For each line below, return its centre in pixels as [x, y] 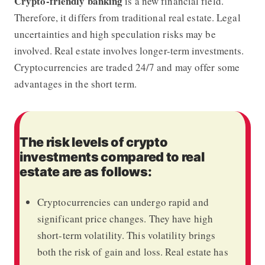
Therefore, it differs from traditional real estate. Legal [127, 17]
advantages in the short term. [75, 83]
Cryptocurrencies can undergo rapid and [123, 202]
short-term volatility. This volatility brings [126, 235]
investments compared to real [112, 156]
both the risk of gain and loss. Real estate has [132, 251]
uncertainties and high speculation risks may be [115, 34]
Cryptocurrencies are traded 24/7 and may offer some [127, 67]
